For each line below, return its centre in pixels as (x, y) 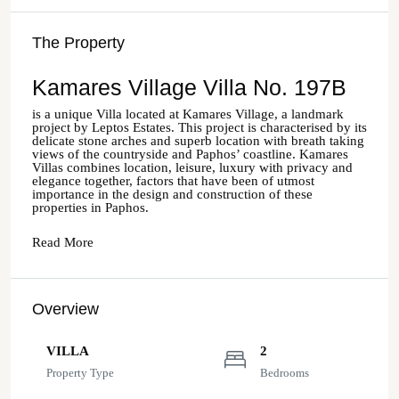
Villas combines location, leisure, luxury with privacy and (192, 167)
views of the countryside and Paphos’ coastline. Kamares (190, 154)
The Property (78, 43)
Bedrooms (285, 373)
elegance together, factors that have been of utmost (173, 181)
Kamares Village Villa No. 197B (189, 87)
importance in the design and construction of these (172, 194)
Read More (63, 242)
